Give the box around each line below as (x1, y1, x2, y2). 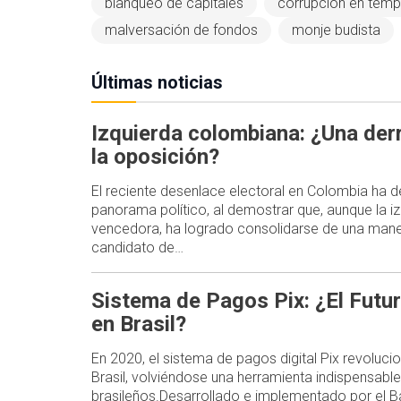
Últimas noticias (91, 72, 223, 94)
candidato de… (91, 238, 183, 256)
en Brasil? (91, 311, 186, 337)
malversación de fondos (105, 21, 258, 39)
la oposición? (91, 143, 219, 169)
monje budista (292, 21, 380, 39)
